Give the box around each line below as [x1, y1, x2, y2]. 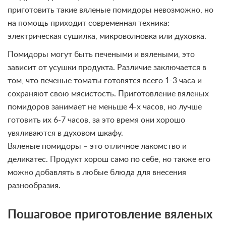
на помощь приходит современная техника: [8, 19, 169, 27]
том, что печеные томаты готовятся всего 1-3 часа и [8, 77, 202, 85]
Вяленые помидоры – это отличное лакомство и [8, 142, 187, 150]
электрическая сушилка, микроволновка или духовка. [8, 32, 206, 40]
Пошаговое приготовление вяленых [8, 209, 213, 221]
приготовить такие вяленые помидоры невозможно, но [8, 6, 213, 14]
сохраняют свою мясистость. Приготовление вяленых [8, 90, 209, 98]
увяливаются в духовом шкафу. [8, 129, 123, 137]
